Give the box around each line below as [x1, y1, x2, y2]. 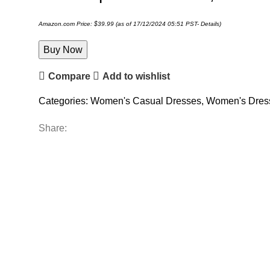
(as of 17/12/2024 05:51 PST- [113, 20, 201, 27]
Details [200, 20, 219, 27]
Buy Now [43, 45, 83, 55]
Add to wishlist [102, 71, 171, 81]
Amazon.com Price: [38, 20, 94, 27]
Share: [38, 123, 67, 133]
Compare [48, 71, 90, 81]
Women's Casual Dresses [90, 96, 201, 106]
